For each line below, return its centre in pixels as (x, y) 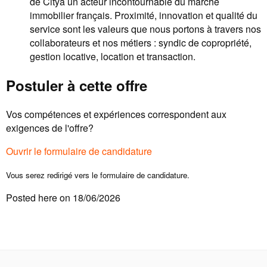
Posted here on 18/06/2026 (63, 197)
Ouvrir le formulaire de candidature (79, 151)
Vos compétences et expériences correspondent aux (116, 114)
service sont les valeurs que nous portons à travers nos (145, 29)
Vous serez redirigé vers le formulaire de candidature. (98, 175)
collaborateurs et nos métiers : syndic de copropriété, (141, 42)
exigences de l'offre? (50, 128)
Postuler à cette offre (77, 85)
